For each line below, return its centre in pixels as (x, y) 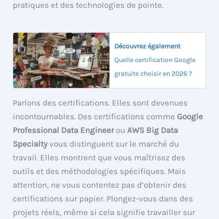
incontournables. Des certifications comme (95, 116)
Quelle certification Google (155, 60)
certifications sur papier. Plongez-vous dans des (103, 198)
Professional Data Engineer (64, 130)
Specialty (30, 143)
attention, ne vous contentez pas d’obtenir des (100, 185)
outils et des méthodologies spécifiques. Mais (99, 171)
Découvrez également (147, 46)
